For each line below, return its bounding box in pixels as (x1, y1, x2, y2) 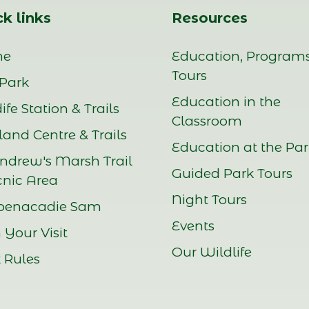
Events (172, 218, 215, 234)
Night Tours (172, 192, 247, 208)
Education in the (172, 94, 281, 110)
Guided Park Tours (172, 166, 292, 181)
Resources (172, 10, 248, 26)
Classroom (172, 113, 242, 129)
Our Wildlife (172, 244, 252, 260)
